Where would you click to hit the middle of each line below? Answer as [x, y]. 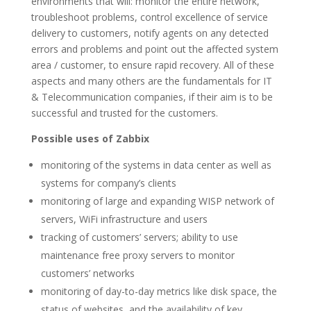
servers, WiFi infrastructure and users [124, 219]
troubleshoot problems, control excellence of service [149, 17]
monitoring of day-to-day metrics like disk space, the [159, 291]
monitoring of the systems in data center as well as [156, 165]
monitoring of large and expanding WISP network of [157, 201]
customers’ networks [87, 273]
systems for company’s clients [108, 183]
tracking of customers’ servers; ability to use [139, 237]
